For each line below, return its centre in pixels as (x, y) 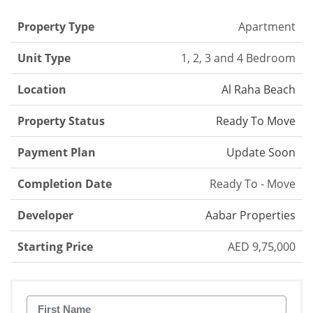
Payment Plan (57, 153)
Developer (45, 216)
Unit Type (44, 58)
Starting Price (55, 247)
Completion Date (65, 184)
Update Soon (261, 153)
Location (42, 90)
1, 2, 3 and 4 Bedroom (238, 58)
